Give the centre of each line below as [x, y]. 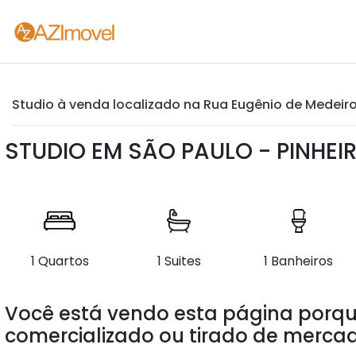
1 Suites [179, 261]
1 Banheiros [299, 261]
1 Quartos [60, 261]
